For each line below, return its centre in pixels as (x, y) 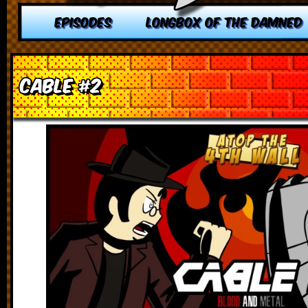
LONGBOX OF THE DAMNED (224, 21)
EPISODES (84, 21)
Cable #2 (60, 84)
